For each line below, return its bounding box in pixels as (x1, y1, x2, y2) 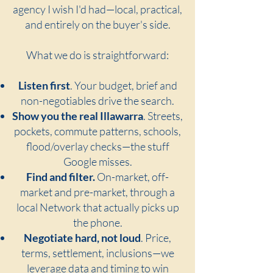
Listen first (18, 79, 70, 92)
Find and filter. (26, 170, 95, 183)
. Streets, (143, 109, 183, 122)
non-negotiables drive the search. (21, 94, 174, 107)
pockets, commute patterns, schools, (14, 124, 181, 138)
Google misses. (63, 155, 132, 168)
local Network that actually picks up (16, 200, 179, 214)
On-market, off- (95, 170, 169, 183)
